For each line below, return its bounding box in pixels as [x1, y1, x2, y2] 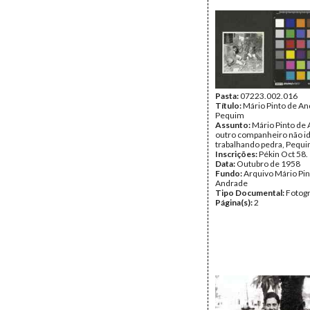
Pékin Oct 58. [259, 149, 308, 159]
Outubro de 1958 [237, 158, 300, 169]
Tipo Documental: [215, 188, 286, 198]
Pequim [215, 110, 244, 120]
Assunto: [215, 120, 252, 130]
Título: [215, 100, 243, 111]
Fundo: [215, 168, 244, 179]
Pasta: [215, 91, 240, 101]
